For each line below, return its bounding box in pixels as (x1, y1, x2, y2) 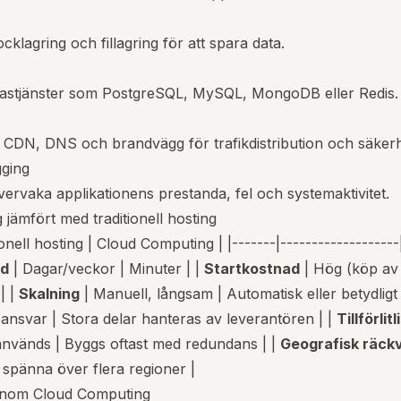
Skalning (19, 285, 80, 303)
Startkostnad (204, 260, 300, 277)
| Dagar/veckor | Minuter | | (9, 260, 204, 277)
